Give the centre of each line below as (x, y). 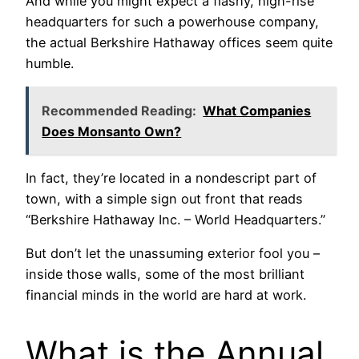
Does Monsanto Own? (112, 131)
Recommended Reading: (119, 110)
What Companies (257, 110)
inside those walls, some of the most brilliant (165, 274)
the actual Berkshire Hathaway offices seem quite (179, 43)
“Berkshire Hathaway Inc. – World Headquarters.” (175, 220)
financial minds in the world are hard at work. (166, 295)
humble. (50, 64)
